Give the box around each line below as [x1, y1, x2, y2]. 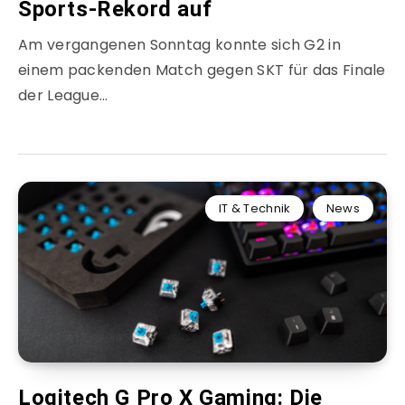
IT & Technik [218, 200, 291, 218]
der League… [18, 85, 108, 107]
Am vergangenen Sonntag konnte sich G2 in [18, 34, 341, 56]
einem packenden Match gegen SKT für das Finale [18, 60, 386, 81]
